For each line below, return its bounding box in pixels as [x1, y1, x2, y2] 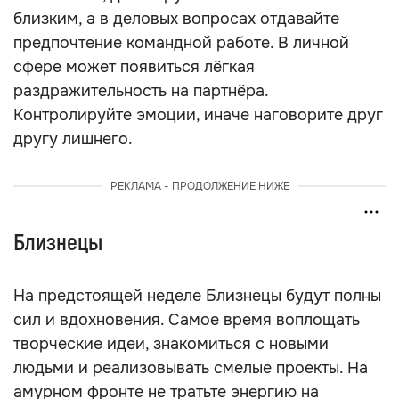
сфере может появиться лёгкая [13, 57, 255, 77]
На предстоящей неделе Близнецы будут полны [13, 286, 381, 305]
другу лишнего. [13, 129, 133, 149]
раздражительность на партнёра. [13, 81, 268, 101]
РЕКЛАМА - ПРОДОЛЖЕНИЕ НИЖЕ [110, 179, 289, 193]
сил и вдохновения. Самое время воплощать [13, 310, 360, 330]
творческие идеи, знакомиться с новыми [13, 334, 329, 354]
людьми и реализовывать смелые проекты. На [13, 358, 368, 378]
